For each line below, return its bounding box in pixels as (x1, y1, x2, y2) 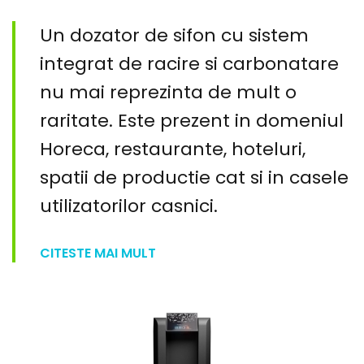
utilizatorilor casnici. (40, 193, 218, 219)
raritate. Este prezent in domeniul (40, 108, 344, 133)
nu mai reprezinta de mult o (40, 80, 297, 105)
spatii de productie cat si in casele (40, 165, 349, 190)
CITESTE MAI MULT (40, 244, 156, 262)
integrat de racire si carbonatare (40, 51, 339, 76)
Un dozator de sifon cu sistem (40, 23, 309, 48)
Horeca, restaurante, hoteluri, (40, 136, 305, 162)
